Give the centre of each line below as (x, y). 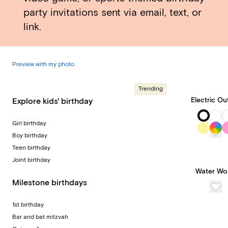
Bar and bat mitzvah (40, 217)
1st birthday (28, 205)
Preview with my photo (43, 64)
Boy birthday (30, 136)
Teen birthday (31, 148)
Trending (151, 89)
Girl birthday (29, 123)
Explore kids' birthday (52, 101)
